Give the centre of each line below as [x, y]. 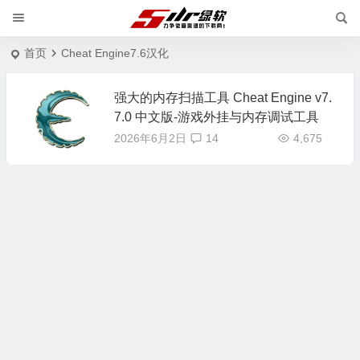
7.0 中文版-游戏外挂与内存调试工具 [216, 117]
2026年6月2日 [150, 138]
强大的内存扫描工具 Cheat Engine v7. [223, 98]
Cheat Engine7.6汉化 [115, 53]
